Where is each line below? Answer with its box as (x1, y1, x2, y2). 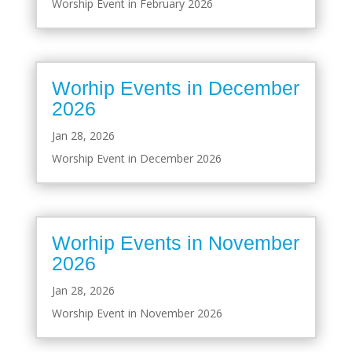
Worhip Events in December (51, 76, 299, 99)
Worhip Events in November (51, 232, 299, 255)
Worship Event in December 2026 (51, 150, 222, 166)
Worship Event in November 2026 (51, 306, 222, 321)
